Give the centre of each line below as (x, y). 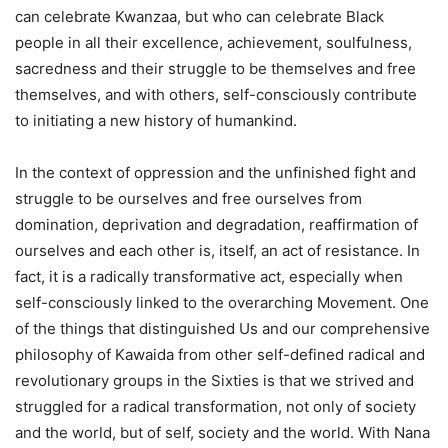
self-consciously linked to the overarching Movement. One (222, 302)
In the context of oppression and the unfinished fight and (215, 172)
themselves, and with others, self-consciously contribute (216, 94)
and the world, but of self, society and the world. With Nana (222, 432)
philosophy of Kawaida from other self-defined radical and (220, 354)
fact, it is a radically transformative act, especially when (209, 276)
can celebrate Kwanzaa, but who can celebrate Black (199, 16)
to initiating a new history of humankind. (156, 120)
